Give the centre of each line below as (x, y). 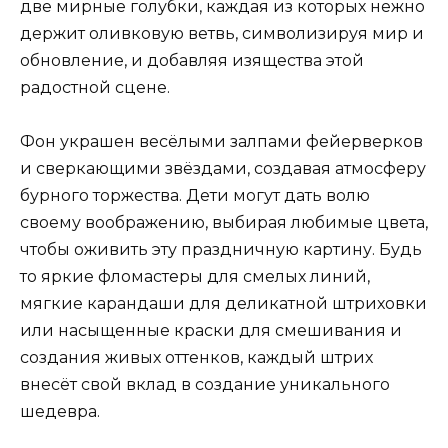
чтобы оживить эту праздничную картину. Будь (221, 249)
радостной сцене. (95, 87)
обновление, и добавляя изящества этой (192, 60)
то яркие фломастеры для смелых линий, (195, 276)
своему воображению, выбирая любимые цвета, (224, 222)
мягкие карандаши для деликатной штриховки (223, 303)
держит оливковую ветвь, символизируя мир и (222, 33)
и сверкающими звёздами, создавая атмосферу (223, 168)
